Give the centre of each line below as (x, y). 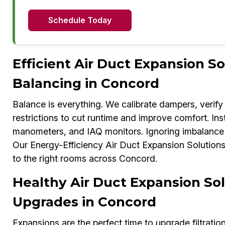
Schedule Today (80, 20)
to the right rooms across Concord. (85, 159)
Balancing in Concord (86, 84)
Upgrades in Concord (84, 202)
